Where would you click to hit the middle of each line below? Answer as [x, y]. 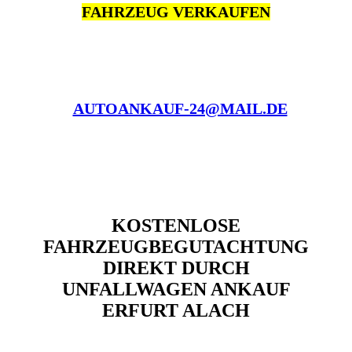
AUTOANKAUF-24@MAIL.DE [180, 109]
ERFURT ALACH [176, 311]
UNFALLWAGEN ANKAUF [176, 290]
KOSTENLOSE [176, 226]
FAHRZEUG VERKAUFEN [176, 12]
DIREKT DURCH [176, 268]
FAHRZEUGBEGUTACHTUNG [176, 247]
